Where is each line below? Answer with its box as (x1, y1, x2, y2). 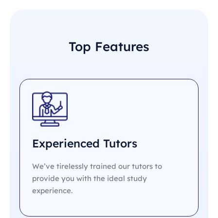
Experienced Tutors (32, 136, 137, 151)
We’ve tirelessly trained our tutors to (32, 162, 162, 171)
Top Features (69, 38, 149, 54)
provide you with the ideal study (32, 174, 147, 183)
